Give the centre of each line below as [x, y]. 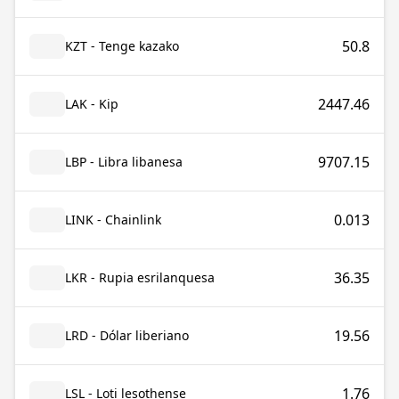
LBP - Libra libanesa [124, 162]
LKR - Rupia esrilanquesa [140, 277]
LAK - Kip [92, 104]
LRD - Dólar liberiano [127, 335]
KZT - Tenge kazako [122, 46]
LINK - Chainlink [113, 220]
